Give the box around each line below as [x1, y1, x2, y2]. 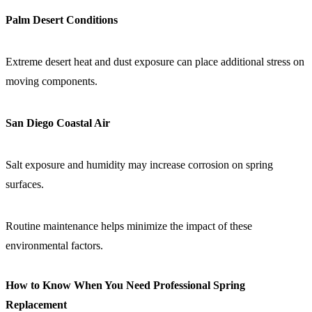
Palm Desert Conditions [6, 13, 118, 26]
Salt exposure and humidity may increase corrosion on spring [6, 158, 273, 171]
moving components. [6, 75, 97, 87]
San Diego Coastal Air [6, 116, 110, 129]
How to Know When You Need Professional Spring [6, 279, 245, 291]
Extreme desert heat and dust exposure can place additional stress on [6, 55, 304, 68]
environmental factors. [6, 239, 103, 251]
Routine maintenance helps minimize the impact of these [6, 219, 252, 232]
